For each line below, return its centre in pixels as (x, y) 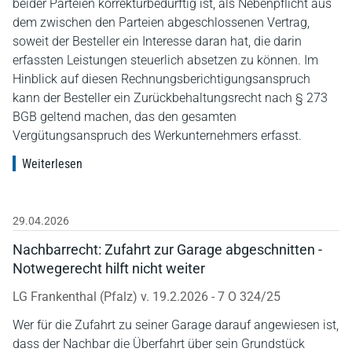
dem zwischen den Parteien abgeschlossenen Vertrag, (161, 22)
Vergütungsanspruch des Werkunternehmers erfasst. (157, 135)
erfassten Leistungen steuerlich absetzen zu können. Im (165, 60)
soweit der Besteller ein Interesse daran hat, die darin (157, 41)
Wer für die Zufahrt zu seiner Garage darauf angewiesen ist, (176, 324)
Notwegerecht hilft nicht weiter (109, 268)
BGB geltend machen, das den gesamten (125, 116)
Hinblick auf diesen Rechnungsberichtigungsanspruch (161, 79)
